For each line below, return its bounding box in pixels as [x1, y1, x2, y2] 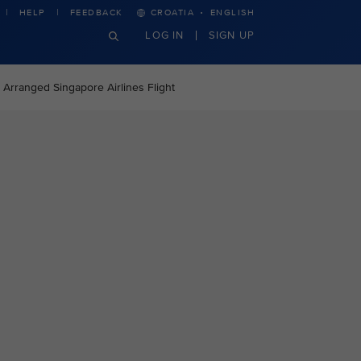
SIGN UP [208, 27, 255, 42]
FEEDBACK [69, 7, 123, 18]
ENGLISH [210, 7, 255, 18]
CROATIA [150, 7, 194, 18]
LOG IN [145, 27, 185, 42]
